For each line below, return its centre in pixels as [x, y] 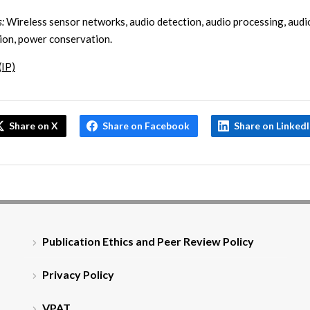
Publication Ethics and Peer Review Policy [148, 241]
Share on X [34, 126]
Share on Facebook [146, 126]
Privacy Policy [78, 275]
